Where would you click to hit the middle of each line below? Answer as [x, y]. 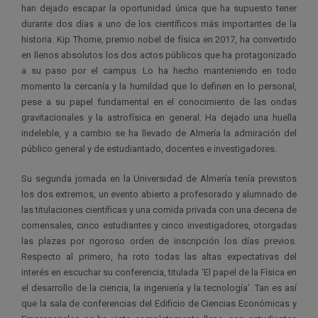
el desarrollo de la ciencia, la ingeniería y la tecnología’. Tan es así [159, 288]
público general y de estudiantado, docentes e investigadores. [149, 149]
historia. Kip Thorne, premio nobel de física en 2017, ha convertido [159, 40]
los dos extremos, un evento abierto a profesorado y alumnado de [159, 194]
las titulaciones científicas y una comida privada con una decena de [159, 210]
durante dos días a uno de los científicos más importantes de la [159, 24]
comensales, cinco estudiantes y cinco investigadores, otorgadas [159, 226]
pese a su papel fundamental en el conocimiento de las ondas [159, 102]
